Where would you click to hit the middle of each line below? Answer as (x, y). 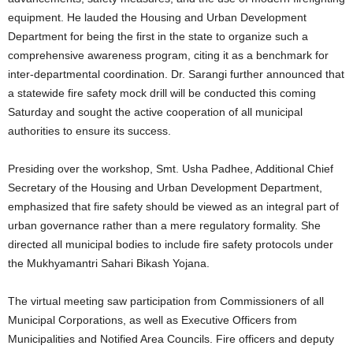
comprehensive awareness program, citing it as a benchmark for (168, 56)
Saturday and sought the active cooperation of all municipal (155, 112)
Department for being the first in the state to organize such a (158, 37)
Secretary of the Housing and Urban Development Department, (165, 188)
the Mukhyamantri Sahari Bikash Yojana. (109, 264)
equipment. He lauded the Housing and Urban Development (157, 18)
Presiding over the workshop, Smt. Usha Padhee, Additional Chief (171, 169)
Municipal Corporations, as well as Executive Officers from (152, 320)
